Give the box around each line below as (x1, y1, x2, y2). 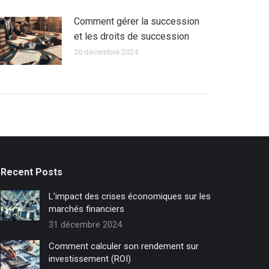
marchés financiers (48, 204, 124, 214)
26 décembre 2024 (74, 47, 138, 56)
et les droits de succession (74, 31, 189, 42)
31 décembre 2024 (48, 219, 122, 230)
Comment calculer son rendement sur (48, 241, 199, 252)
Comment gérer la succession (74, 16, 199, 27)
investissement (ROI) (48, 253, 131, 264)
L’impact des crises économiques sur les (48, 191, 211, 202)
